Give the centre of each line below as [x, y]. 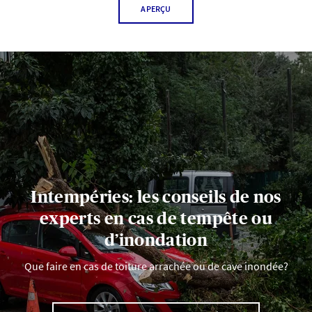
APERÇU [156, 9]
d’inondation [156, 240]
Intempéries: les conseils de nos [156, 197]
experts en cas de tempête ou [156, 219]
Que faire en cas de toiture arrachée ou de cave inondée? [156, 266]
